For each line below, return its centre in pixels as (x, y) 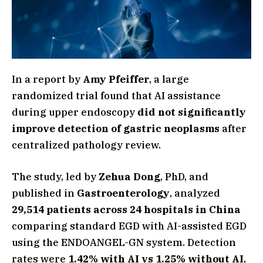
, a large (169, 79)
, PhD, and (184, 176)
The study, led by (55, 176)
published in (44, 193)
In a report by (47, 79)
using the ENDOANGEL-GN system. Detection (124, 242)
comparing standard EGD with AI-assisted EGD (129, 226)
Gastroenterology (123, 193)
